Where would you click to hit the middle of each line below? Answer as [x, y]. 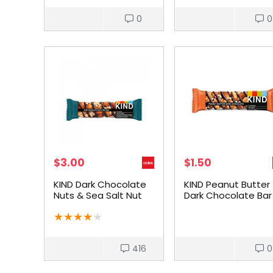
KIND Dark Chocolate [100, 184]
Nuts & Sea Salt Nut [98, 195]
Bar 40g [71, 206]
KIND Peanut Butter [227, 184]
